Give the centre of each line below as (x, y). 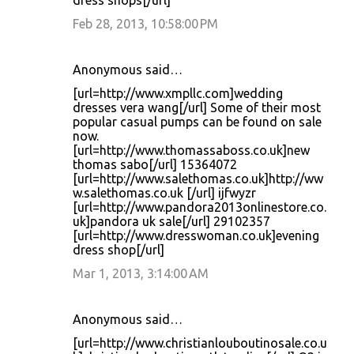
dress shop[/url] (119, 250)
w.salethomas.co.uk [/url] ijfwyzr (164, 193)
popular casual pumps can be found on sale (197, 122)
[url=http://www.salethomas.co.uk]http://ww (198, 179)
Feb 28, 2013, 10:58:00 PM (145, 24)
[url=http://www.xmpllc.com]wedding (178, 93)
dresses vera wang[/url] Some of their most (197, 107)
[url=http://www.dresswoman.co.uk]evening (196, 235)
